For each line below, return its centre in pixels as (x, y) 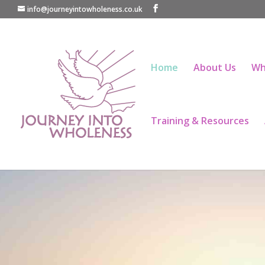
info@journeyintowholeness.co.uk (85, 9)
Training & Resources (200, 121)
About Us (215, 67)
